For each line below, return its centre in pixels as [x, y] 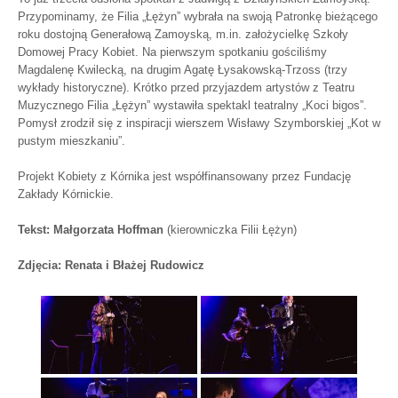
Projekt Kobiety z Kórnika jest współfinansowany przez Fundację [184, 176]
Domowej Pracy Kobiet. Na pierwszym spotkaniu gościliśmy [172, 52]
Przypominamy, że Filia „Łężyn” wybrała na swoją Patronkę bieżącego [198, 16]
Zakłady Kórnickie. [66, 194]
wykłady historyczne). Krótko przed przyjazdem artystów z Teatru [186, 87]
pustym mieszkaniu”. [72, 140]
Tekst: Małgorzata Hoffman [92, 229]
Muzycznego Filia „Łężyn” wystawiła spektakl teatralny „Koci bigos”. [192, 105]
